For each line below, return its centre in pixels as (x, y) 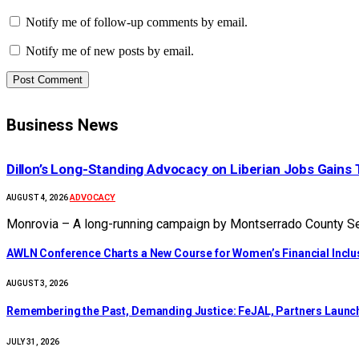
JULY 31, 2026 (33, 341)
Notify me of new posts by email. (110, 51)
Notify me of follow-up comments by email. (137, 22)
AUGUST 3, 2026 (37, 284)
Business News (63, 125)
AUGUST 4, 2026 (37, 198)
